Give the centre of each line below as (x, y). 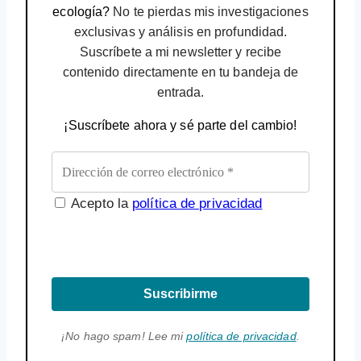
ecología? (81, 11)
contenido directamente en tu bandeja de (180, 72)
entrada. (180, 92)
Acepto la (100, 203)
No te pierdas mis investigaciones (209, 11)
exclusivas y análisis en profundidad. (180, 31)
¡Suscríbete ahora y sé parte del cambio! (180, 125)
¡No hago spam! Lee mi (124, 336)
